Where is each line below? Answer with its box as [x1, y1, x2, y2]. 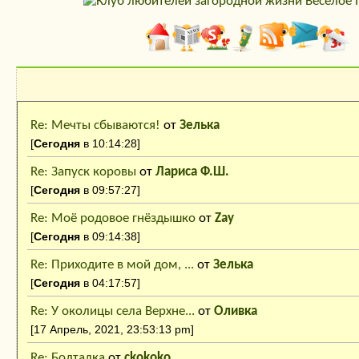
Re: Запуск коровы [30, 164, 136, 179]
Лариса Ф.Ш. [155, 164, 229, 179]
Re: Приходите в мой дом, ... [30, 257, 194, 272]
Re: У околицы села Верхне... [30, 304, 195, 318]
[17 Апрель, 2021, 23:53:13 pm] [30, 322, 194, 336]
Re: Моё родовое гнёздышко [30, 211, 196, 225]
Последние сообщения [66, 104, 247, 123]
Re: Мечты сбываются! [30, 118, 160, 132]
